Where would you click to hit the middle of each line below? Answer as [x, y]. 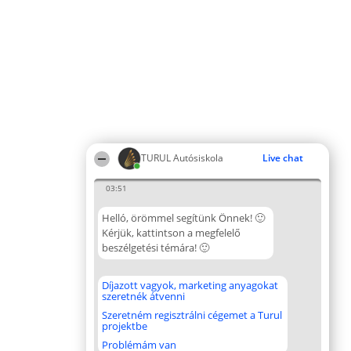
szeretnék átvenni [143, 296]
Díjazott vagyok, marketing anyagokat [190, 285]
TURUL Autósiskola [182, 158]
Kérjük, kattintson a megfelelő [171, 233]
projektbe [125, 326]
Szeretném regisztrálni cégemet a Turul [192, 315]
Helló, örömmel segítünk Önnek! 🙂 [183, 218]
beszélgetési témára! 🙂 [156, 248]
